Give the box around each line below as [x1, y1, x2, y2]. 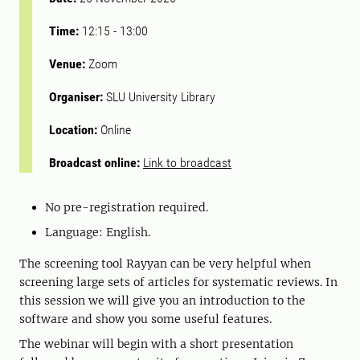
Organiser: [49, 89, 106, 104]
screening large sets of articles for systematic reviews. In [19, 275, 337, 289]
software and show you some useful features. [19, 312, 275, 326]
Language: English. [45, 225, 150, 239]
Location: [49, 122, 100, 137]
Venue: [49, 56, 88, 72]
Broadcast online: [49, 155, 143, 170]
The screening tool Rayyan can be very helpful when [19, 256, 311, 271]
